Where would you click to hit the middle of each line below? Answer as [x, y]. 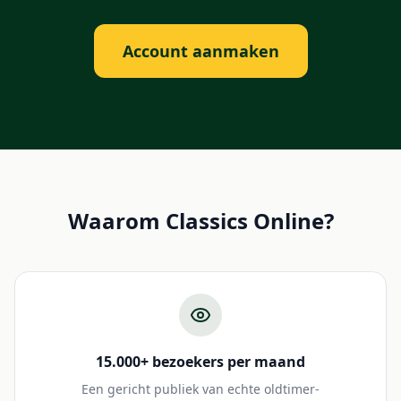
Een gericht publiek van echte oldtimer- [200, 389]
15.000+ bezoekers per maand [200, 362]
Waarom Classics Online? [200, 221]
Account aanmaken [200, 51]
